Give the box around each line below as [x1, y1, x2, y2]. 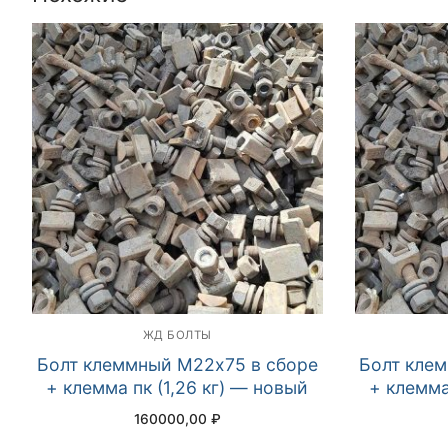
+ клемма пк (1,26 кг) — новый [46, 377, 309, 398]
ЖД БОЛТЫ [142, 327, 212, 342]
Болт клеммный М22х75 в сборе [36, 354, 318, 375]
